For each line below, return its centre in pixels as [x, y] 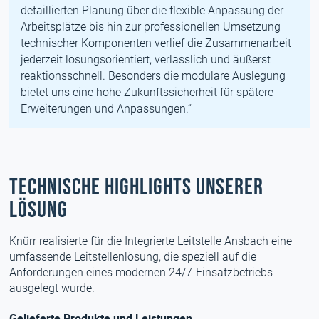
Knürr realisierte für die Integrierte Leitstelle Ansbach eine [151, 241]
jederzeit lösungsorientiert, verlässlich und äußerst [146, 59]
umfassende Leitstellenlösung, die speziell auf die [133, 257]
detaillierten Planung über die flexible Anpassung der [152, 10]
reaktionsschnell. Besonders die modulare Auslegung [153, 76]
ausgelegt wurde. [52, 288]
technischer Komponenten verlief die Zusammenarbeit [156, 43]
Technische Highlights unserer [137, 188]
